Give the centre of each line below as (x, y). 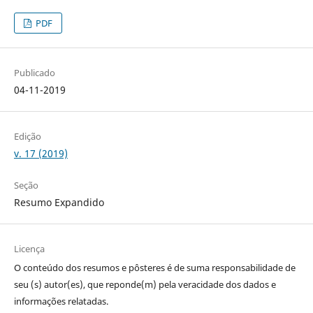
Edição (27, 136)
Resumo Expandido (59, 203)
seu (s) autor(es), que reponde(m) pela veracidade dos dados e (145, 285)
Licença (29, 249)
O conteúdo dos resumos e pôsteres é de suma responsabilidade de (154, 268)
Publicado (34, 72)
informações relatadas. (61, 301)
